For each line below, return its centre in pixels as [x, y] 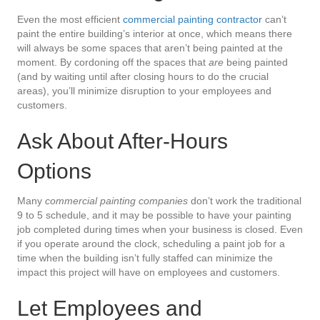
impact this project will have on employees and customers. [149, 272]
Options [54, 171]
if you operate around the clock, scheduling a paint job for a [151, 243]
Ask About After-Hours [122, 141]
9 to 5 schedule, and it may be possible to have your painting [154, 215]
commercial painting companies [116, 200]
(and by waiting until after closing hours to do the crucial [143, 76]
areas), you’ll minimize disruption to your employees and [144, 90]
